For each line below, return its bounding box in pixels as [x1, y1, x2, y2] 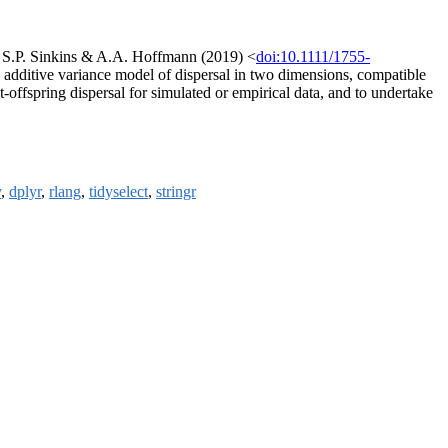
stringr [156, 183, 196, 201]
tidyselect [89, 183, 148, 201]
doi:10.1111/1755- [256, 48, 370, 66]
